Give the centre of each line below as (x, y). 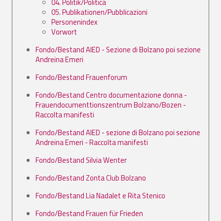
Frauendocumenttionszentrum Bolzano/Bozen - (111, 105)
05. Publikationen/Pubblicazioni (99, 12)
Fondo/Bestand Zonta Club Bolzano (91, 178)
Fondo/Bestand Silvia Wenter (81, 160)
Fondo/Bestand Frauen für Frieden (89, 213)
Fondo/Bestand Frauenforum (81, 77)
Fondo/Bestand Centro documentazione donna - (111, 95)
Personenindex (74, 22)
